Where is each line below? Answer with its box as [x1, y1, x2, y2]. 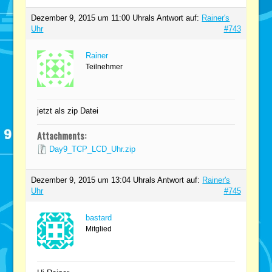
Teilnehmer [86, 62, 123, 71]
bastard [86, 212, 112, 222]
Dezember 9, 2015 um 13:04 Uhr [31, 175, 146, 185]
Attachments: [37, 127, 87, 143]
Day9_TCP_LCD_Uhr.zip [49, 144, 136, 154]
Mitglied [86, 224, 112, 233]
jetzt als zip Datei [37, 106, 99, 115]
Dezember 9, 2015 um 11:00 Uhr [31, 13, 145, 22]
